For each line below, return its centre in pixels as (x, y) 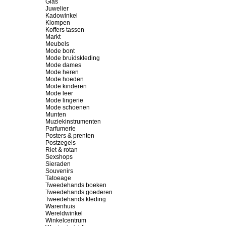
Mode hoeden (65, 79)
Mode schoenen (68, 107)
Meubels (57, 44)
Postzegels (61, 143)
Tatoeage (58, 178)
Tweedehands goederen (79, 192)
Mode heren (62, 72)
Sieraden (58, 164)
